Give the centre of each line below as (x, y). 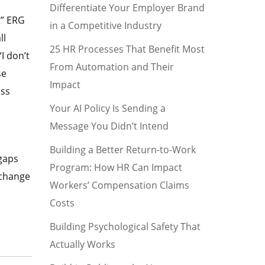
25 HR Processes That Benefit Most (127, 49)
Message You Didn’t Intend (109, 126)
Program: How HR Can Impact (116, 167)
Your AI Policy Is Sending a (107, 108)
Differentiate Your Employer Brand (127, 8)
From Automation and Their (112, 67)
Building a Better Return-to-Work (122, 150)
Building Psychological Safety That (125, 227)
